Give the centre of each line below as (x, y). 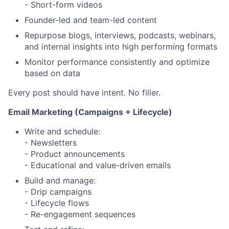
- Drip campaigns (58, 192)
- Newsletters (51, 143)
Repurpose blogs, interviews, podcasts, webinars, (120, 36)
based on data (52, 73)
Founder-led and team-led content (91, 20)
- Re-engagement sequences (80, 214)
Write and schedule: (62, 132)
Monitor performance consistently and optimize (117, 62)
